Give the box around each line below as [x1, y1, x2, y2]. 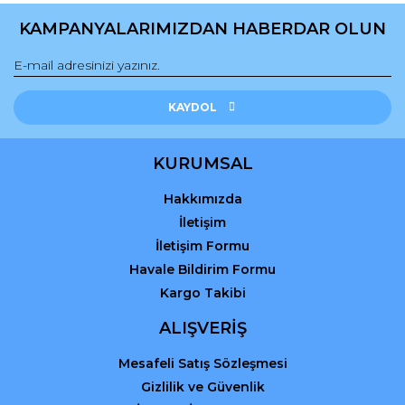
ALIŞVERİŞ [158, 317, 247, 338]
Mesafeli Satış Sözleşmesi [118, 354, 287, 372]
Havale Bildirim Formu [129, 260, 276, 278]
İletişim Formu [155, 237, 250, 254]
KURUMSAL [152, 153, 253, 174]
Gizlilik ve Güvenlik [140, 378, 265, 395]
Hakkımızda [163, 190, 242, 207]
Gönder [183, 10, 222, 24]
